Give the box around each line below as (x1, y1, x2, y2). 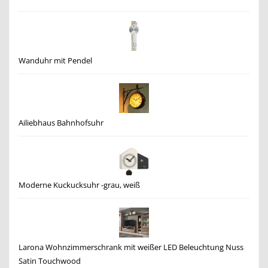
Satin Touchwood (19, 255, 81, 266)
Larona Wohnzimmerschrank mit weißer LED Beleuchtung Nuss (19, 242, 243, 252)
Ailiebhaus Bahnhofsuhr (19, 117, 103, 128)
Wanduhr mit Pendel (19, 55, 92, 66)
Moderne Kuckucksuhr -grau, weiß (19, 179, 140, 190)
